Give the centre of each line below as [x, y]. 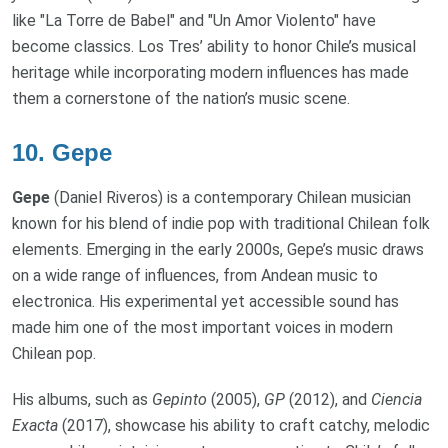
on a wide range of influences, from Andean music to [195, 275]
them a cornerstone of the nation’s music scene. [181, 98]
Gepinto [179, 399]
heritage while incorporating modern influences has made [210, 72]
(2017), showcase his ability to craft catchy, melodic [244, 425]
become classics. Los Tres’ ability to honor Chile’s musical [214, 46]
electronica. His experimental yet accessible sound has [205, 301]
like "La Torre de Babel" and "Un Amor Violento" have [194, 20]
